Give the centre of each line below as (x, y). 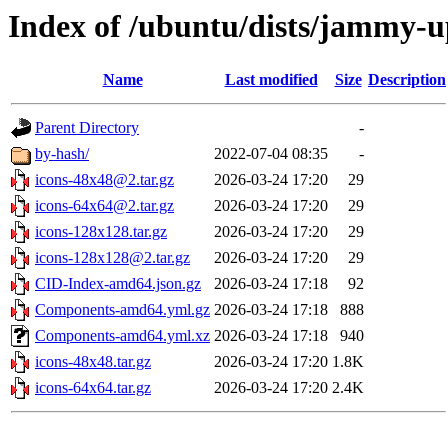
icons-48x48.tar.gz (93, 362)
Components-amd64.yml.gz (122, 310)
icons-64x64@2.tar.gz (104, 206)
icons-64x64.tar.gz (93, 388)
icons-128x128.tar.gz (101, 232)
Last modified (271, 80)
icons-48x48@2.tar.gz (104, 180)
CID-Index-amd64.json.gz (118, 284)
